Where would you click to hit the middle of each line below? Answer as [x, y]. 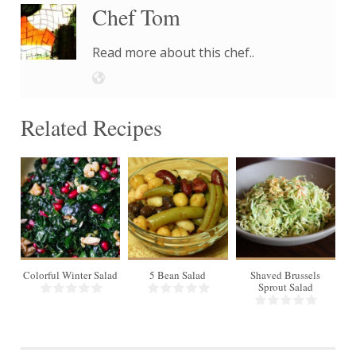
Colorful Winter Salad [71, 275]
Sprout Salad [285, 286]
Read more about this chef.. [173, 52]
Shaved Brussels [286, 275]
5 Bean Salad [178, 275]
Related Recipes [91, 127]
